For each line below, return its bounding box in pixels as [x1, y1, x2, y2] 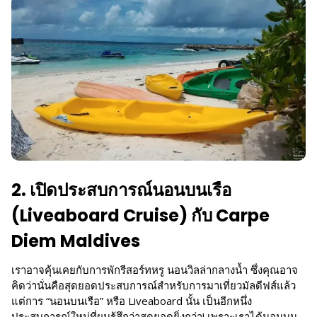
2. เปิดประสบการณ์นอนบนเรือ [11, 178, 231, 202]
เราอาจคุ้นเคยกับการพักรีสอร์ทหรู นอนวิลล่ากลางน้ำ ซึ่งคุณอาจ [11, 263, 298, 277]
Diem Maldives [11, 229, 140, 253]
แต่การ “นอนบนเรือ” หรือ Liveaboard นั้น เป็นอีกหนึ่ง [11, 294, 252, 309]
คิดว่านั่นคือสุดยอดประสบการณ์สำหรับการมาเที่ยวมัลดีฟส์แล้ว [11, 278, 296, 293]
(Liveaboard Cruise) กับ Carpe [11, 203, 270, 227]
